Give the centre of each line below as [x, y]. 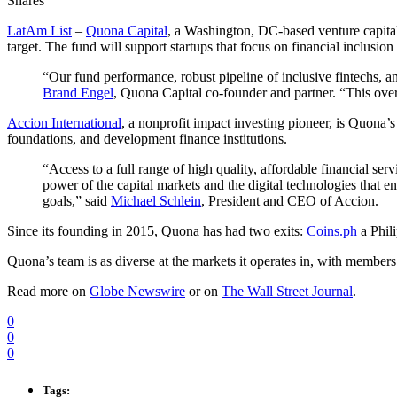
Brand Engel [78, 93]
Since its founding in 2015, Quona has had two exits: [157, 231]
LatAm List [39, 31]
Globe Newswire [137, 292]
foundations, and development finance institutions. [147, 139]
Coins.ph [332, 231]
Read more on [48, 292]
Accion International [64, 123]
